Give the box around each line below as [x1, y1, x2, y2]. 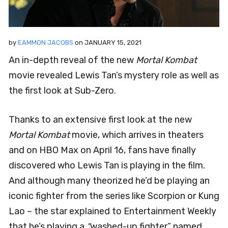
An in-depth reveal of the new [9, 54, 136, 66]
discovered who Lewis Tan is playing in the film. [9, 159, 205, 171]
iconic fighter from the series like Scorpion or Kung [9, 190, 219, 202]
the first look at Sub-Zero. [9, 84, 116, 96]
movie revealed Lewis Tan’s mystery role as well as [9, 69, 219, 81]
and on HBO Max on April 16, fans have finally [9, 144, 196, 156]
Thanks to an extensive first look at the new [9, 113, 192, 125]
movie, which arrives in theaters [70, 129, 204, 140]
